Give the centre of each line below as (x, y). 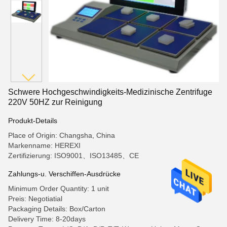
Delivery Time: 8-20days (47, 219)
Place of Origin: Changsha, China (62, 135)
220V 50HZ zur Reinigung (55, 102)
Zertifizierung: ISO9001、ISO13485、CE (73, 156)
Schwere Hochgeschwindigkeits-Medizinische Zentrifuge (110, 92)
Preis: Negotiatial (35, 199)
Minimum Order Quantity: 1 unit (59, 188)
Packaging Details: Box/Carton (57, 209)
